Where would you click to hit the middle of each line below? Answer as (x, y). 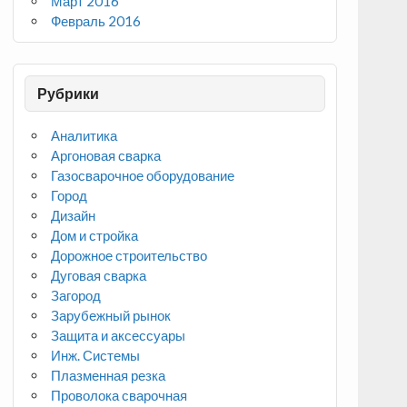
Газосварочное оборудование (143, 175)
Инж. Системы (96, 355)
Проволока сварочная (119, 395)
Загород (76, 295)
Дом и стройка (95, 235)
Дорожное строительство (129, 255)
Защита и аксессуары (119, 335)
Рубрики (68, 93)
